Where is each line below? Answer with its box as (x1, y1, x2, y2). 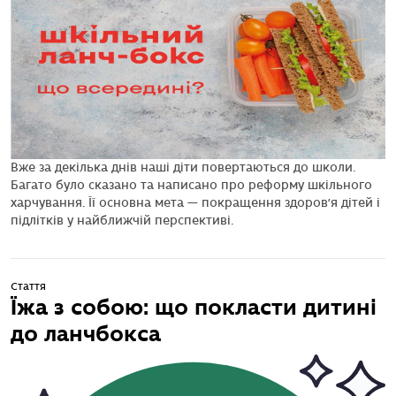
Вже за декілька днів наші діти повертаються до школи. (11, 161, 355, 175)
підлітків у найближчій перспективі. (11, 214, 233, 228)
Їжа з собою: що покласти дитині (11, 295, 377, 320)
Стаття (11, 281, 46, 293)
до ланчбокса (11, 322, 161, 346)
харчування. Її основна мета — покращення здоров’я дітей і (11, 196, 380, 210)
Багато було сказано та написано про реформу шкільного (11, 179, 372, 193)
